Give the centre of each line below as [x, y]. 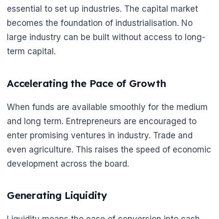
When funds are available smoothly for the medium [107, 107]
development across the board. [68, 164]
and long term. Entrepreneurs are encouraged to [102, 121]
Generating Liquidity [57, 196]
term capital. [31, 52]
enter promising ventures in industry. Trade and [100, 135]
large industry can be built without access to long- [106, 37]
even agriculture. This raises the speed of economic [109, 149]
